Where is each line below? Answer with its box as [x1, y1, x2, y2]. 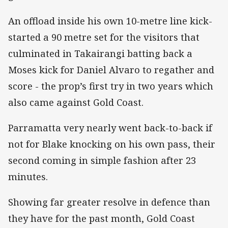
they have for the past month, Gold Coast [8, 212, 195, 225]
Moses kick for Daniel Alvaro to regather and [8, 63, 214, 76]
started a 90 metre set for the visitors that [8, 31, 199, 43]
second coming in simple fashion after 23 [8, 154, 196, 167]
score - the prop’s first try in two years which [8, 79, 213, 92]
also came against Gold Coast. [8, 96, 144, 108]
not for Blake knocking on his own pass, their [8, 138, 215, 151]
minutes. [8, 170, 48, 183]
